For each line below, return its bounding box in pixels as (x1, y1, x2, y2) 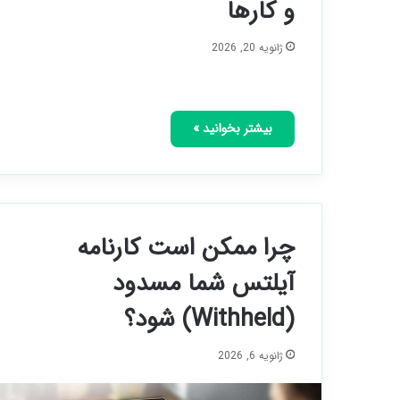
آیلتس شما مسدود (112, 265, 295, 304)
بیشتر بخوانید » (193, 118, 272, 138)
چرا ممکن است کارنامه (77, 229, 295, 268)
